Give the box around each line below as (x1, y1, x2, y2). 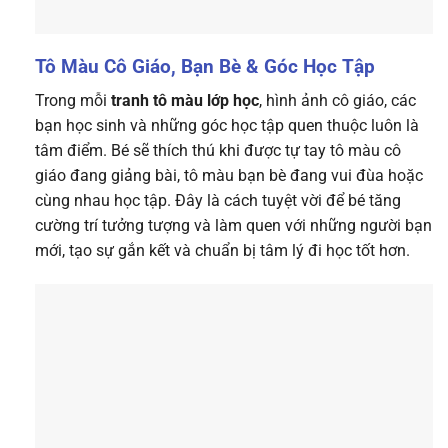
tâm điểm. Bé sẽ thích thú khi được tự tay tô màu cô (35, 141, 401, 161)
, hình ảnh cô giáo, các (259, 91, 416, 111)
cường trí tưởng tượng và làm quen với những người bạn (35, 216, 432, 236)
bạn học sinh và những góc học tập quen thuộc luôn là (35, 116, 419, 136)
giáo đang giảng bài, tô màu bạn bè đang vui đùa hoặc (35, 166, 423, 186)
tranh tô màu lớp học (111, 91, 259, 111)
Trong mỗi (35, 91, 111, 111)
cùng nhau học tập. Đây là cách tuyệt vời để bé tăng (35, 191, 401, 211)
